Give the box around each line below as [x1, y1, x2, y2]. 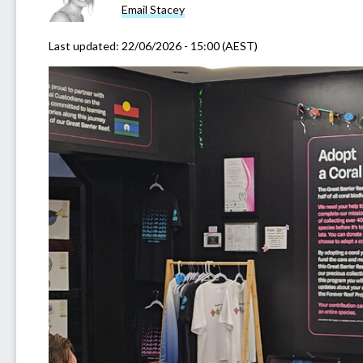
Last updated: [49, 38, 122, 53]
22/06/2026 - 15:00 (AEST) [122, 38, 258, 53]
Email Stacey [122, 2, 185, 17]
